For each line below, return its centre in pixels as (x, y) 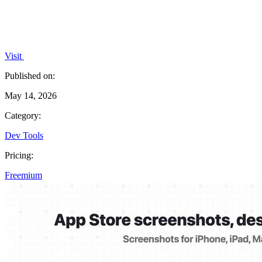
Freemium (23, 175)
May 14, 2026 (31, 95)
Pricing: (19, 155)
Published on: (30, 75)
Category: (23, 115)
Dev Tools (24, 135)
